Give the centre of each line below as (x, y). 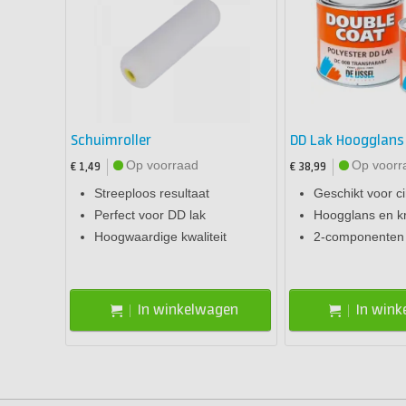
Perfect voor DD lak (150, 215)
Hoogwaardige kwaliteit (160, 237)
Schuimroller (111, 141)
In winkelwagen (188, 310)
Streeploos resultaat (152, 193)
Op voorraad (162, 165)
